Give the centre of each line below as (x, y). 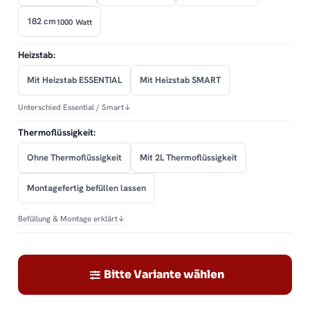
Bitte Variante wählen (164, 274)
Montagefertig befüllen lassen (86, 188)
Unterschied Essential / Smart (71, 107)
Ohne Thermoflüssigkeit (74, 158)
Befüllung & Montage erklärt (68, 219)
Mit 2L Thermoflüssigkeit (189, 158)
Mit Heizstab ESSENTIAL (74, 80)
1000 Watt (74, 21)
